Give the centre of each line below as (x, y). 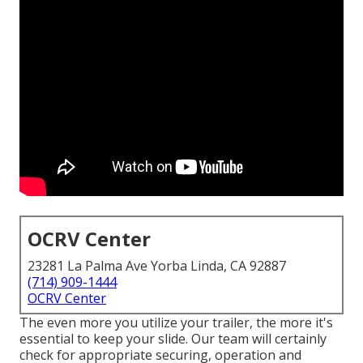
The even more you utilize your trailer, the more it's (176, 323)
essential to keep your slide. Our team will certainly (173, 339)
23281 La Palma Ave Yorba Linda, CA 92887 (157, 266)
